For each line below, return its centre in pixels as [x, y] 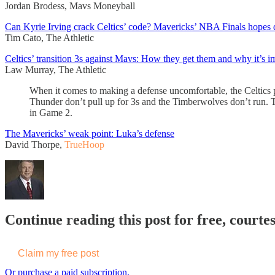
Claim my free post [58, 254]
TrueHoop [84, 144]
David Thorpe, [35, 144]
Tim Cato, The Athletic [49, 37]
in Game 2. [51, 112]
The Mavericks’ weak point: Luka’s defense [90, 133]
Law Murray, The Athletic [56, 69]
